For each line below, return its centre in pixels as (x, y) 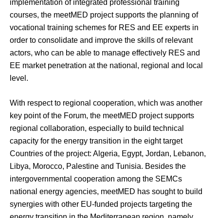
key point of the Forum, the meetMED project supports (102, 116)
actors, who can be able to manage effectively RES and (105, 53)
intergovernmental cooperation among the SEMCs (96, 179)
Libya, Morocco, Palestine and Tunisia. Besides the (98, 166)
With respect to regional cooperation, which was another (106, 103)
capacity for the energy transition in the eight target (96, 141)
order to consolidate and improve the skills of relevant (101, 40)
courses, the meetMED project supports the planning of (104, 15)
